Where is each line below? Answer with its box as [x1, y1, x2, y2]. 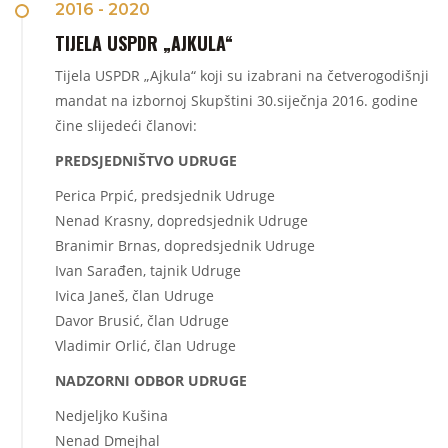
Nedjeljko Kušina [55, 406, 168, 426]
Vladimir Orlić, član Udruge [55, 336, 236, 356]
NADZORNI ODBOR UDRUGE [55, 371, 247, 391]
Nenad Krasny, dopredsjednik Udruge [55, 211, 308, 231]
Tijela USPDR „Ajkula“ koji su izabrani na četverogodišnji [55, 66, 429, 86]
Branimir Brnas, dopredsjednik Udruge [55, 236, 315, 256]
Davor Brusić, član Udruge [55, 311, 229, 331]
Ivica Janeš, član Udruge [55, 286, 214, 306]
